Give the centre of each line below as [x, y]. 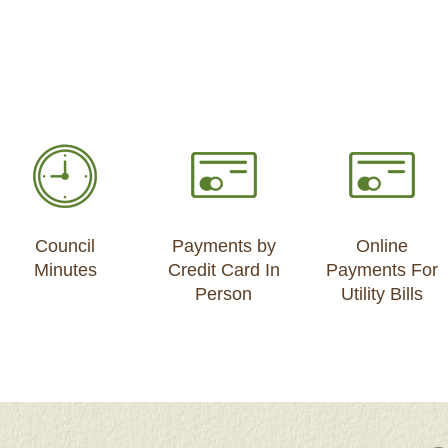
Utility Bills [382, 294]
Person [224, 294]
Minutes [65, 270]
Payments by [223, 246]
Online [382, 246]
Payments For [382, 270]
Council [65, 246]
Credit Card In [223, 270]
